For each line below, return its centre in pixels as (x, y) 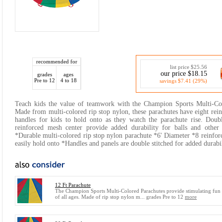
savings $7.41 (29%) (183, 81)
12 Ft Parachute (73, 185)
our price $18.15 (184, 74)
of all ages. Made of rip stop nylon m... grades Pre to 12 (120, 197)
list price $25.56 (189, 67)
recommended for (56, 61)
